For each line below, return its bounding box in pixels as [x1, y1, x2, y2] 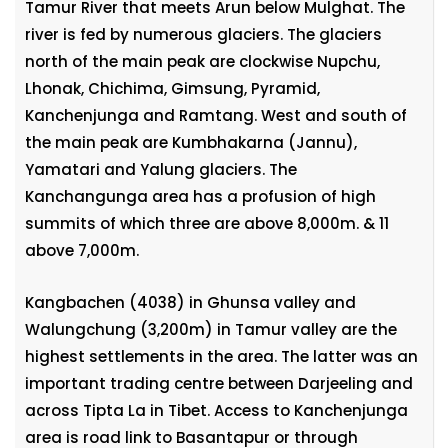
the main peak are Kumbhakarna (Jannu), [25, 132, 357, 153]
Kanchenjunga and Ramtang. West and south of [25, 105, 407, 126]
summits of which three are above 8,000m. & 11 [25, 213, 389, 234]
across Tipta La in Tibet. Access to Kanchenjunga [25, 400, 408, 421]
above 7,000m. [25, 240, 139, 261]
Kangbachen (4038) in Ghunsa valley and [25, 292, 356, 313]
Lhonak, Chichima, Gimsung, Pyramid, [25, 78, 320, 99]
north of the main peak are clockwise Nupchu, [25, 51, 380, 72]
